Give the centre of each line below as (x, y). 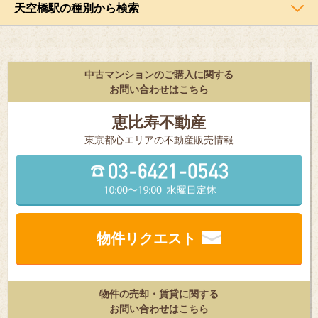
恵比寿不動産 (159, 122)
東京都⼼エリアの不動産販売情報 (159, 139)
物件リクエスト (146, 238)
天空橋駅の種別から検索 (77, 8)
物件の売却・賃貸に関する (159, 294)
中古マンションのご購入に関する (159, 74)
